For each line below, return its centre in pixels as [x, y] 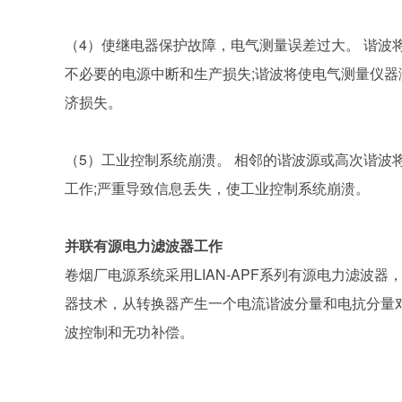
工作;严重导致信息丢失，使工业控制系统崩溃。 [217, 188]
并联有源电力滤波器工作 [144, 245]
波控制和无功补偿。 [129, 332]
